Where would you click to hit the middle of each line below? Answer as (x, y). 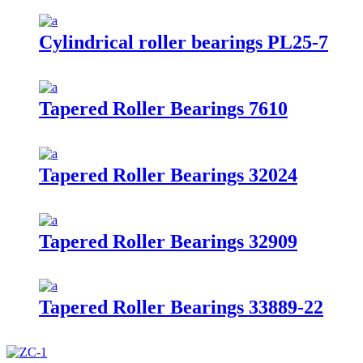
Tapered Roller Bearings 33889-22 (181, 307)
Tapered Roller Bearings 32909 (168, 241)
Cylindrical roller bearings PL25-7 (184, 42)
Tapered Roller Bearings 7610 (163, 108)
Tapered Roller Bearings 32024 (168, 175)
